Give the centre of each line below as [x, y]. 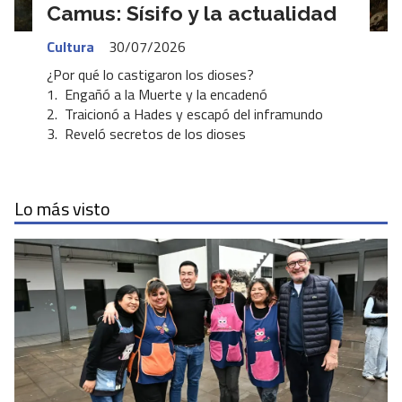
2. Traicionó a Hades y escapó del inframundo [185, 114]
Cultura [70, 46]
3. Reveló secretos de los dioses [146, 134]
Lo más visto [62, 209]
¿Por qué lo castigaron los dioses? [150, 75]
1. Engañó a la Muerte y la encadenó [157, 95]
